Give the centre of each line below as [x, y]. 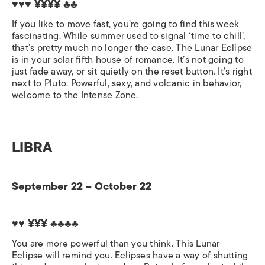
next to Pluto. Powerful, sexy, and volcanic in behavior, [127, 83]
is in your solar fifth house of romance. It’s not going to [128, 59]
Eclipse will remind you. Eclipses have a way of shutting [130, 255]
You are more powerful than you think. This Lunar [116, 243]
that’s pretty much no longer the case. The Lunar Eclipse [132, 48]
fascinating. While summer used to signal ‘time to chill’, [129, 36]
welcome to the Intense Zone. [75, 95]
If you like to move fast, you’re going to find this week [126, 24]
